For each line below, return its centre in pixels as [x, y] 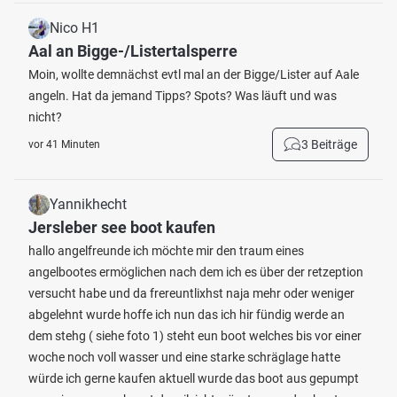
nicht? [45, 117]
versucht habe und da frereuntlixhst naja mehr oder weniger [191, 293]
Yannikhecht [88, 204]
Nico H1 [74, 28]
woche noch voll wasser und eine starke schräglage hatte [184, 357]
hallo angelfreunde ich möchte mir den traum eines [166, 251]
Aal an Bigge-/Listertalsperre [133, 51]
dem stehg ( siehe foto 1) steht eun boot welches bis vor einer [195, 336]
